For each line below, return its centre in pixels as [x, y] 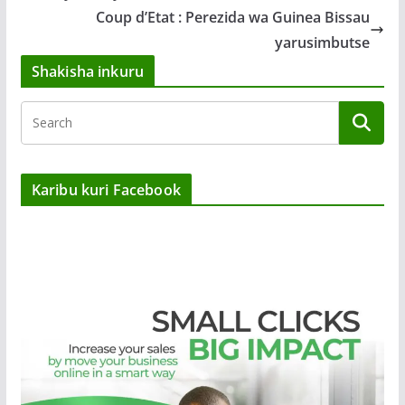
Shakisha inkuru [88, 72]
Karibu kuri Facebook [106, 190]
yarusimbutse [323, 43]
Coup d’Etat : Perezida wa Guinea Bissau [233, 18]
